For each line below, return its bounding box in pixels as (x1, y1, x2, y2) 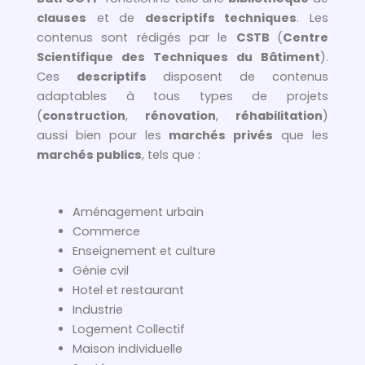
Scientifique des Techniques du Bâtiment (37, 49, 320, 66)
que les (273, 127, 329, 144)
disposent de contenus (163, 68, 328, 86)
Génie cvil (72, 262, 132, 279)
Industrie (72, 301, 126, 318)
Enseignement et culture (72, 242, 216, 259)
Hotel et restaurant (72, 281, 187, 298)
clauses (37, 10, 86, 27)
